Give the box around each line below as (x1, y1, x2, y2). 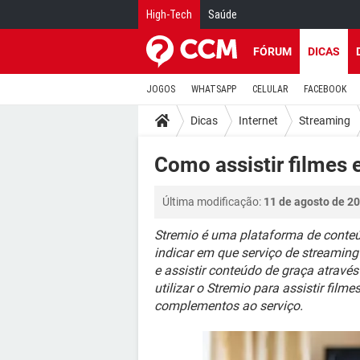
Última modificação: (162, 195, 264, 208)
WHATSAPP (191, 84, 236, 95)
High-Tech (146, 8, 192, 21)
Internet (239, 113, 278, 127)
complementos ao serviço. (154, 298, 303, 313)
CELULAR (252, 84, 288, 95)
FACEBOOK (304, 84, 346, 95)
